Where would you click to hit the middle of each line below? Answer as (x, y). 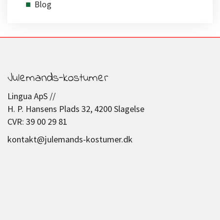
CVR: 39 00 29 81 (37, 121)
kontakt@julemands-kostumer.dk (70, 139)
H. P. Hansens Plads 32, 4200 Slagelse (76, 109)
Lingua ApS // (31, 96)
